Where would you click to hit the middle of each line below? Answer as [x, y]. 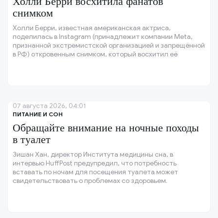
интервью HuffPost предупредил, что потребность [95, 163]
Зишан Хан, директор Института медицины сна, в [93, 155]
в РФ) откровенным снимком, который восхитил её [95, 54]
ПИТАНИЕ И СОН [38, 114]
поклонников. [34, 63]
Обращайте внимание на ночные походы [106, 128]
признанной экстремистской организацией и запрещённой [109, 46]
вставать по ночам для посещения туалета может [95, 172]
